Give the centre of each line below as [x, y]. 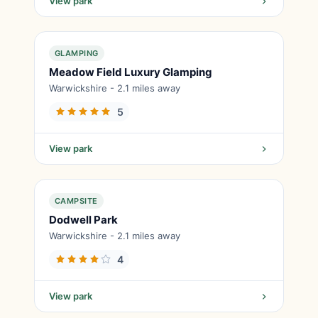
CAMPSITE [76, 201]
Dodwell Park [83, 220]
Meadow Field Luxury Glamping [131, 72]
